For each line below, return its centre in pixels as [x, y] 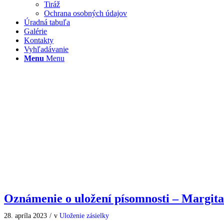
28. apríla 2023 [25, 215]
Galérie [35, 31]
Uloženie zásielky [84, 215]
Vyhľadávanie [46, 49]
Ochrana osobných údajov [85, 13]
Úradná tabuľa [47, 22]
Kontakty [39, 40]
